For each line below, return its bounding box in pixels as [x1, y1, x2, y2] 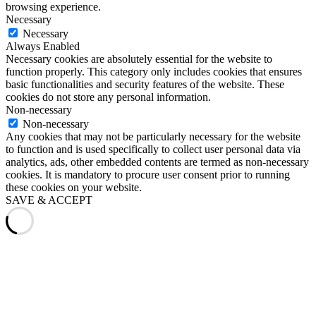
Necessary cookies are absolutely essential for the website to [6, 52, 272, 65]
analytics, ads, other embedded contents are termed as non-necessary [6, 155, 309, 168]
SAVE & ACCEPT [6, 193, 92, 206]
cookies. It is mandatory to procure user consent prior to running [6, 168, 290, 181]
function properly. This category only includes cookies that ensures [6, 65, 302, 78]
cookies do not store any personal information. [6, 90, 211, 103]
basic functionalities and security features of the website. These [6, 78, 284, 90]
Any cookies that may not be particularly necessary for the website [6, 130, 300, 142]
